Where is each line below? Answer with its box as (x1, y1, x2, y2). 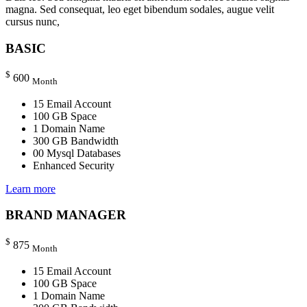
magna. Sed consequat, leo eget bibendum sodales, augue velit (5, 3, 274, 15)
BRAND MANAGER (5, 208, 126, 223)
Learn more (5, 182, 56, 195)
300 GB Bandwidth (33, 134, 119, 147)
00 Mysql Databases (33, 147, 121, 159)
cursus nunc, (5, 15, 60, 27)
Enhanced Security (33, 159, 114, 171)
